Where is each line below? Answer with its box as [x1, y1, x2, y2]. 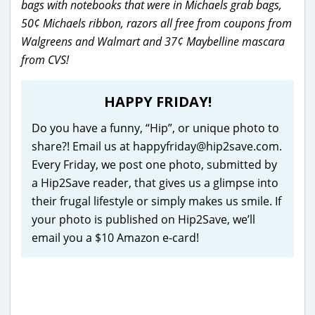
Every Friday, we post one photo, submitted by [32, 156, 277, 172]
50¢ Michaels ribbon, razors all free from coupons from [21, 15, 292, 31]
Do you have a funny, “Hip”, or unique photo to [32, 120, 279, 136]
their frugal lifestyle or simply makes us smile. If [32, 193, 281, 209]
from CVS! [21, 51, 69, 67]
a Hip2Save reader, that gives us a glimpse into [32, 174, 278, 191]
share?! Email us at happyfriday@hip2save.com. [32, 138, 282, 154]
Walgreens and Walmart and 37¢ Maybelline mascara [21, 33, 285, 49]
